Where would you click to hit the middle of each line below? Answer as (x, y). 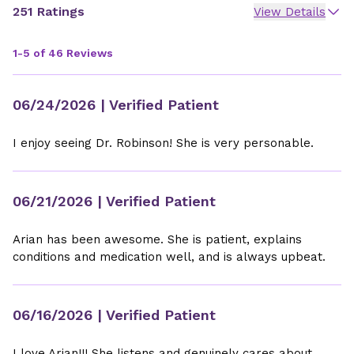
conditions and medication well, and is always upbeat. (169, 257)
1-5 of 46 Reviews (63, 53)
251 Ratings (49, 11)
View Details (290, 12)
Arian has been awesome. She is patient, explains (157, 239)
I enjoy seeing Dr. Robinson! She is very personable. (163, 143)
